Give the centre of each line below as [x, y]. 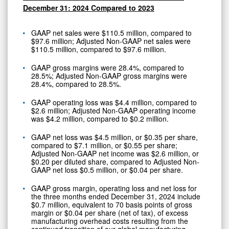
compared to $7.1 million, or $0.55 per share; [104, 145]
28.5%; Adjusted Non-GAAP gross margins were [109, 75]
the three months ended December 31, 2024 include [116, 196]
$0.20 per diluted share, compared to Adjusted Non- [115, 161]
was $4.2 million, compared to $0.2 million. [100, 118]
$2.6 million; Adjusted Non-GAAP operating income [113, 110]
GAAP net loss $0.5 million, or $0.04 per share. [107, 169]
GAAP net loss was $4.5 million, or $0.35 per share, [114, 137]
